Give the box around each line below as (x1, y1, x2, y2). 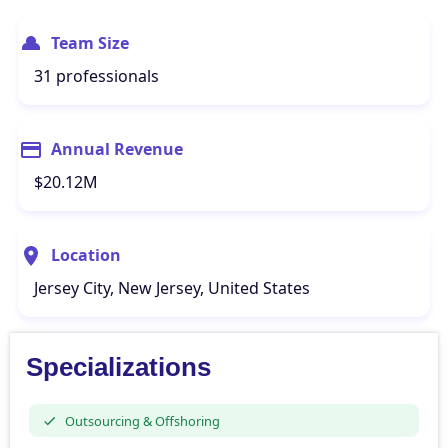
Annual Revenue (51, 138, 183, 160)
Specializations (26, 352, 211, 382)
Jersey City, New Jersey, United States (34, 277, 310, 299)
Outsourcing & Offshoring (64, 411, 220, 430)
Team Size (51, 32, 129, 54)
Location (51, 244, 121, 266)
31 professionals (34, 65, 159, 87)
